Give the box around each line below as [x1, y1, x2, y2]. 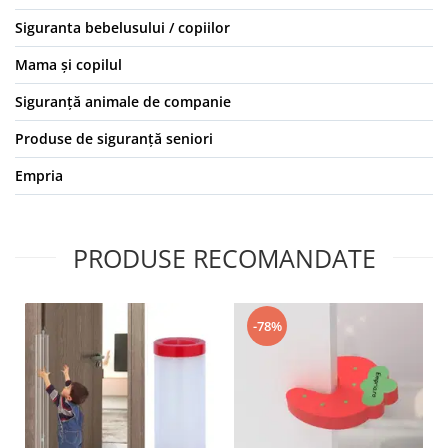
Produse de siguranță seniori [15, 129, 213, 149]
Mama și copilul [15, 55, 122, 75]
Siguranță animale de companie [15, 92, 231, 112]
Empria [15, 166, 63, 186]
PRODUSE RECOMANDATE [72, 241, 376, 276]
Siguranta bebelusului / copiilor [15, 18, 230, 38]
